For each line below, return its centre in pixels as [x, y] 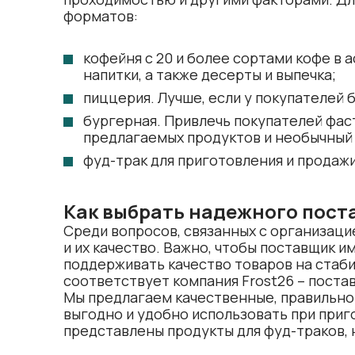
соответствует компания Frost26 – [186, 281]
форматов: [101, 16]
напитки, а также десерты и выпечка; [210, 74]
